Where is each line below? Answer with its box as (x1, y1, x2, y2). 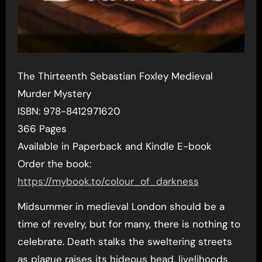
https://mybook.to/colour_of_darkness (17, 175, 199, 188)
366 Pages (17, 122, 67, 136)
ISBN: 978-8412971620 (17, 105, 120, 118)
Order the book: (17, 157, 91, 171)
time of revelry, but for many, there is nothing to (17, 218, 240, 231)
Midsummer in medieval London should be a (17, 200, 225, 213)
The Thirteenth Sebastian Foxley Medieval (17, 70, 213, 83)
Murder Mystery (17, 87, 91, 101)
